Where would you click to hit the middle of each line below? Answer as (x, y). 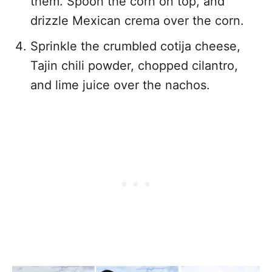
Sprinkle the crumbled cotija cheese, (135, 46)
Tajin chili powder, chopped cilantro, (134, 66)
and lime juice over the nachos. (120, 85)
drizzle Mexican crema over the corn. (137, 21)
